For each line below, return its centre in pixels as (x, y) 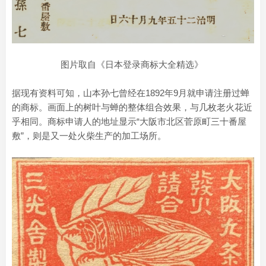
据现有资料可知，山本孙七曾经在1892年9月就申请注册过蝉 (131, 93)
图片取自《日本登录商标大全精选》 (133, 64)
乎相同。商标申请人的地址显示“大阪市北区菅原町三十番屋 (129, 121)
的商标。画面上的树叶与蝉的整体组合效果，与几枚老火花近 (132, 107)
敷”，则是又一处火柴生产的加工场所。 (89, 135)
